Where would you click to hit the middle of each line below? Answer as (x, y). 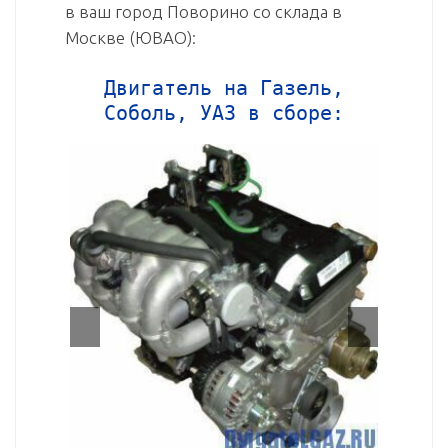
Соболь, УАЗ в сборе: (224, 113)
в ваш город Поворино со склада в (204, 12)
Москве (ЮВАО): (131, 38)
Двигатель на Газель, (224, 88)
